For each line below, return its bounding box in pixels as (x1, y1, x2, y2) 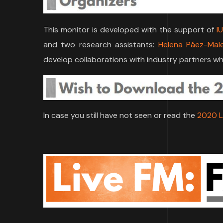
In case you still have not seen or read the (43, 110, 197, 121)
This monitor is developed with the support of (43, 24, 217, 35)
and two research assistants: (43, 39, 158, 50)
